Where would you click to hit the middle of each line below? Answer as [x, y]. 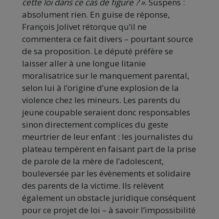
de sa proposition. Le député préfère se [98, 51]
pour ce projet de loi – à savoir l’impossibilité [109, 210]
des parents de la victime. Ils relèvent [93, 186]
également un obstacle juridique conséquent [109, 198]
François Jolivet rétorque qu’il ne [84, 27]
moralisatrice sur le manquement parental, [106, 76]
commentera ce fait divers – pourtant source [108, 39]
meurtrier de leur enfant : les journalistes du [108, 137]
